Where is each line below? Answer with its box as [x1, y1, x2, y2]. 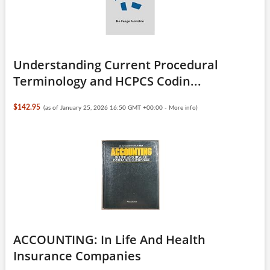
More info [169, 104, 196, 111]
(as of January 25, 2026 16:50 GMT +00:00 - [43, 104, 169, 111]
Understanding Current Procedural [13, 56, 218, 73]
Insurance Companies [13, 247, 141, 264]
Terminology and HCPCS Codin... [13, 72, 201, 89]
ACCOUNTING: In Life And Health [13, 231, 206, 248]
